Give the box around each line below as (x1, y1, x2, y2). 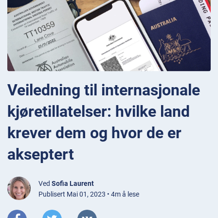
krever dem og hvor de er (7, 123, 182, 142)
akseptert (7, 145, 74, 163)
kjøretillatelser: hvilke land (7, 102, 190, 121)
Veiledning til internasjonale (7, 80, 200, 99)
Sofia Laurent (52, 179, 94, 187)
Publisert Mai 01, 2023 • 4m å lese (38, 190, 139, 198)
